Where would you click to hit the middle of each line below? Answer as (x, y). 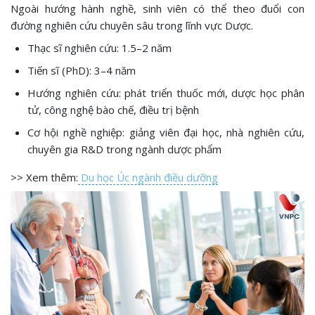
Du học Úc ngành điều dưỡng (148, 178)
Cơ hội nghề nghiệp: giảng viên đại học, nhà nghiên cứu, (166, 133)
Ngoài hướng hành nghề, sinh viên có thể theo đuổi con (157, 9)
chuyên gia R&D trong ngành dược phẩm (124, 149)
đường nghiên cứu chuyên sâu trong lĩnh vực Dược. (132, 26)
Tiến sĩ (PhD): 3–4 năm (82, 71)
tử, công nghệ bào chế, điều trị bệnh (113, 110)
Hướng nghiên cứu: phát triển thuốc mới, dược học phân (166, 93)
